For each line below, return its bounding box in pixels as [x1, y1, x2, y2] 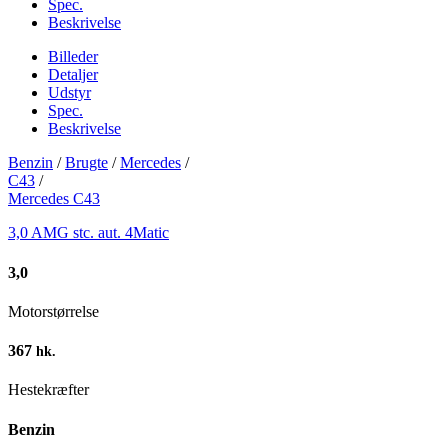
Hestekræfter [8, 381, 89, 399]
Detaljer [48, 66, 98, 84]
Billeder [48, 48, 98, 66]
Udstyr [48, 84, 91, 102]
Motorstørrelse [8, 302, 99, 320]
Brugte [65, 154, 108, 172]
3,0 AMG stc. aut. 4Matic [8, 224, 169, 242]
